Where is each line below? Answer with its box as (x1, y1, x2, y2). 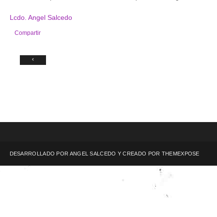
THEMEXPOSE (161, 151, 200, 156)
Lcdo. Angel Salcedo (9, 14, 72, 21)
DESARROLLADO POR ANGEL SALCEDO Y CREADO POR (9, 151, 162, 156)
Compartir (14, 30, 41, 36)
